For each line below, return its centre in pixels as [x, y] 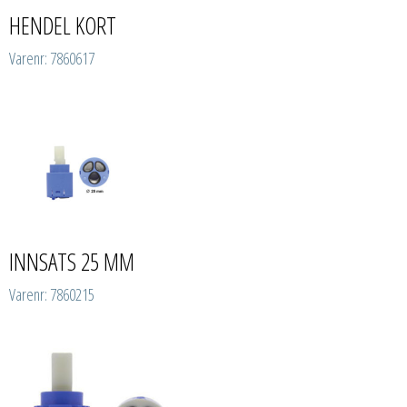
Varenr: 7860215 [52, 294]
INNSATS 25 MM [72, 261]
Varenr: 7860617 [52, 58]
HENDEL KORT [63, 25]
